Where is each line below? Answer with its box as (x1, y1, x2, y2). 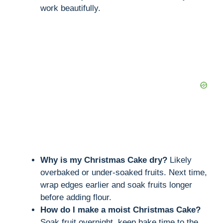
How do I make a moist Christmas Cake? (40, 205, 201, 215)
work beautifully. (40, 3, 101, 13)
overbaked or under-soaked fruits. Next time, (40, 167, 207, 177)
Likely (167, 155, 192, 165)
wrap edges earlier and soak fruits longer (40, 180, 192, 190)
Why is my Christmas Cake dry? (40, 155, 167, 165)
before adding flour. (40, 192, 111, 202)
